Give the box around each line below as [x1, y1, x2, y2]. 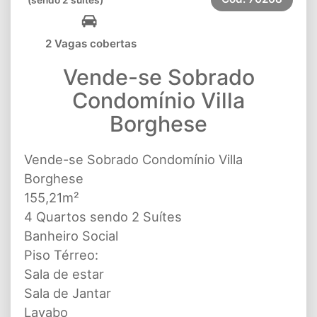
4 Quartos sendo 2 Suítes [24, 208, 182, 224]
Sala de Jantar [24, 284, 111, 301]
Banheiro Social [24, 227, 118, 243]
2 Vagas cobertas [45, 36, 137, 50]
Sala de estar [24, 265, 104, 282]
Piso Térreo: [24, 246, 98, 263]
